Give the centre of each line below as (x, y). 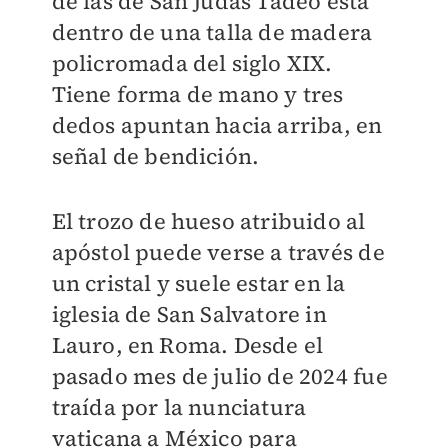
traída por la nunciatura (179, 407)
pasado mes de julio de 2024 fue (219, 376)
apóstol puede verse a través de (218, 252)
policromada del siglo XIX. (192, 63)
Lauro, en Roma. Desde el (187, 345)
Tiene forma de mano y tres (197, 94)
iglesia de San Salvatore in (189, 314)
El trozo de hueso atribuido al (208, 221)
